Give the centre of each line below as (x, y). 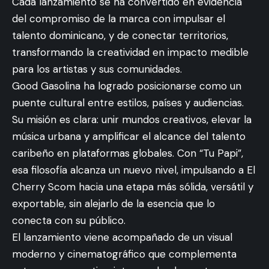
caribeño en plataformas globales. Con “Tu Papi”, (128, 153)
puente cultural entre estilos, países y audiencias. (128, 102)
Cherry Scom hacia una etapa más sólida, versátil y (133, 186)
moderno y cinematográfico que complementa (124, 254)
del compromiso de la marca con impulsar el (119, 18)
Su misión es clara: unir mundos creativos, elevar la (132, 119)
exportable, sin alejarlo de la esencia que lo (113, 203)
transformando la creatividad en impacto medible (130, 52)
